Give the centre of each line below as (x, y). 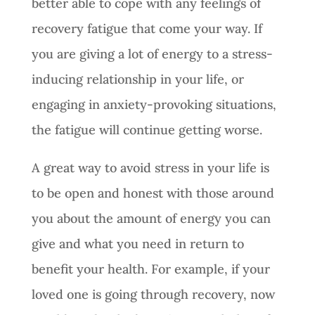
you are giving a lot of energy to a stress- (152, 53)
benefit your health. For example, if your (150, 269)
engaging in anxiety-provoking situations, (154, 104)
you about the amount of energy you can (151, 218)
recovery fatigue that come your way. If (147, 28)
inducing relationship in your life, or (137, 79)
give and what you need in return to (137, 243)
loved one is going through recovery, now (153, 294)
